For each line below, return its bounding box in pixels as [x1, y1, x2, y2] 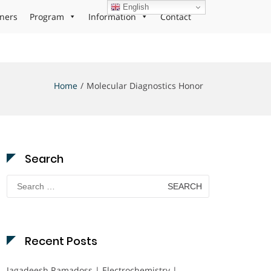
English [120, 2, 149, 11]
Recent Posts [25, 233, 97, 249]
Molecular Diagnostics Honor [87, 80, 203, 91]
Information [88, 11, 136, 22]
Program [30, 11, 64, 22]
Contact [160, 11, 191, 22]
